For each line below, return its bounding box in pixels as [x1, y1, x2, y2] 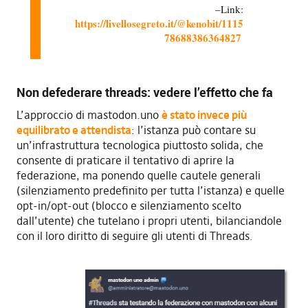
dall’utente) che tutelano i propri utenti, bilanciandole [16, 213, 282, 228]
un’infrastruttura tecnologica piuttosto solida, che [16, 137, 263, 152]
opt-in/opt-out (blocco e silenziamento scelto [16, 198, 241, 212]
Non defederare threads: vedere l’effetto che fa [16, 83, 273, 100]
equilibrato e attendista [16, 122, 131, 137]
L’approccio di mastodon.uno [16, 107, 162, 122]
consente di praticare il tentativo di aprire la [16, 153, 234, 167]
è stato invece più [161, 107, 247, 122]
